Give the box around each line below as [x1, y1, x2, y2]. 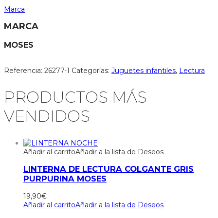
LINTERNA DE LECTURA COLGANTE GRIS [23, 164, 194, 174]
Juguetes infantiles [111, 66, 176, 75]
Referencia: [4, 66, 44, 75]
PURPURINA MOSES [23, 174, 107, 184]
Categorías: [72, 66, 111, 75]
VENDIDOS [4, 107, 90, 126]
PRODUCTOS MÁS [4, 88, 147, 107]
